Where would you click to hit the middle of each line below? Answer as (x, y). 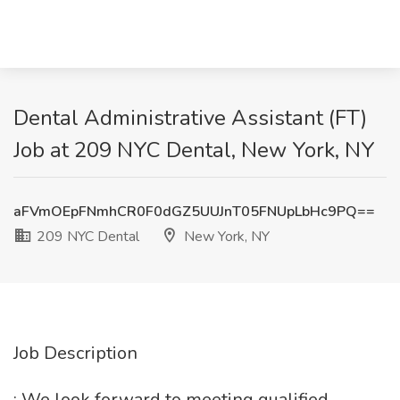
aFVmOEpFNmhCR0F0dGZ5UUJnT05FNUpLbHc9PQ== (194, 212)
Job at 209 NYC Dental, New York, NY (194, 150)
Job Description (75, 353)
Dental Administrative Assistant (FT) (190, 118)
